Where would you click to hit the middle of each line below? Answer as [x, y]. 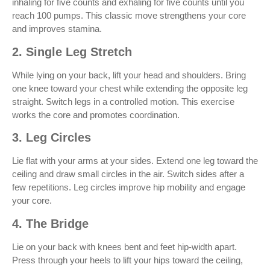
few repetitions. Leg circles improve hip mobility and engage [129, 187]
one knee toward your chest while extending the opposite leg [130, 88]
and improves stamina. [57, 29]
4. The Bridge [50, 223]
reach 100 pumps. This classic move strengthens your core [129, 16]
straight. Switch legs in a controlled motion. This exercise [123, 101]
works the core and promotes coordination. [96, 115]
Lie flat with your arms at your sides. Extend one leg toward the [135, 161]
